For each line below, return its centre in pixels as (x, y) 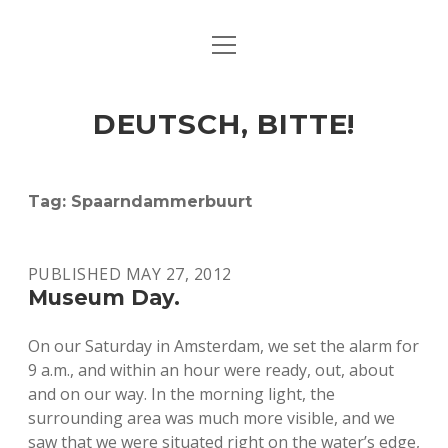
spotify (327, 251)
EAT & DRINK (224, 95)
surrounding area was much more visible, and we (211, 418)
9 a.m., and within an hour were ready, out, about (211, 370)
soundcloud (311, 251)
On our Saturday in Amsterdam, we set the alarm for (223, 346)
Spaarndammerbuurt (161, 201)
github (360, 251)
